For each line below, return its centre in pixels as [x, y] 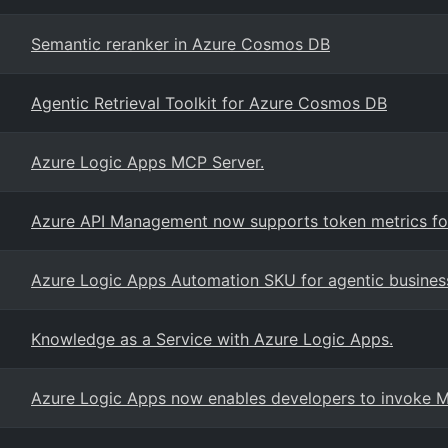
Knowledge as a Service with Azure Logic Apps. [212, 339]
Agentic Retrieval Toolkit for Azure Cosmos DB [209, 103]
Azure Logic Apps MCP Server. [147, 162]
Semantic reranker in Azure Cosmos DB [180, 44]
